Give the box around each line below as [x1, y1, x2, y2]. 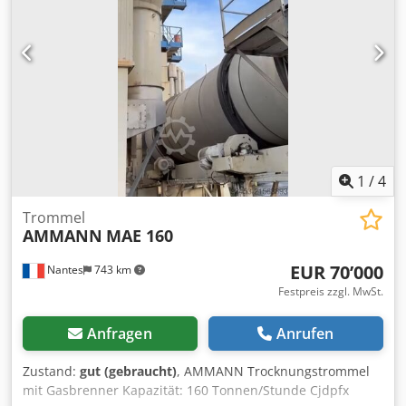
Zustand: [23, 362, 80, 381]
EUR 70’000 [290, 260, 383, 285]
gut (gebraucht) [80, 362, 177, 381]
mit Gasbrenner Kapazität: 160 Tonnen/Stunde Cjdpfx [23, 382, 349, 400]
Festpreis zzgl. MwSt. [278, 284, 383, 300]
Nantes [44, 262, 83, 278]
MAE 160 [106, 225, 173, 247]
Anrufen [275, 324, 334, 344]
